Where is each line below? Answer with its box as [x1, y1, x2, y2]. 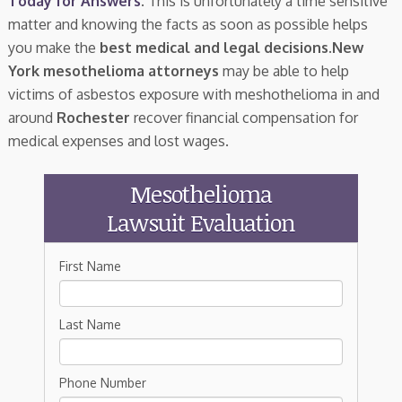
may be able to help [218, 61, 349, 80]
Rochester [56, 108, 130, 127]
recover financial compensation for [129, 108, 358, 127]
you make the [7, 38, 96, 57]
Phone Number [58, 374, 146, 390]
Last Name [58, 316, 121, 332]
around [7, 108, 57, 127]
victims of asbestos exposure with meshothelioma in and [7, 84, 380, 103]
